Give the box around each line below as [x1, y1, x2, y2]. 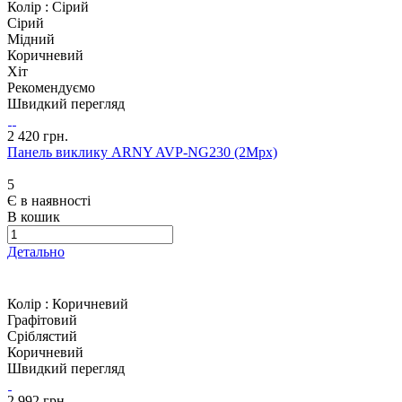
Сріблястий [7, 328, 77, 345]
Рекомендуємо [7, 80, 95, 96]
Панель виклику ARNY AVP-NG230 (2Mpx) [7, 144, 277, 161]
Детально [7, 244, 65, 260]
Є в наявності [7, 193, 91, 209]
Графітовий [7, 312, 77, 328]
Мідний [7, 31, 55, 48]
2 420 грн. [7, 128, 68, 144]
